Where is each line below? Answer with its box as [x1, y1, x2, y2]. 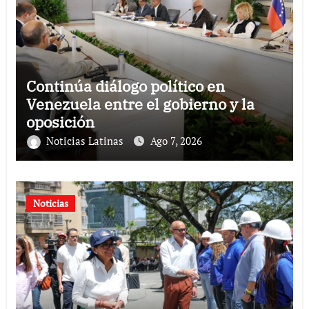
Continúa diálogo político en [26, 75, 225, 96]
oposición [26, 111, 94, 132]
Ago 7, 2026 [150, 133, 202, 148]
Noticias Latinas [46, 133, 126, 148]
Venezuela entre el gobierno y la [26, 93, 255, 114]
